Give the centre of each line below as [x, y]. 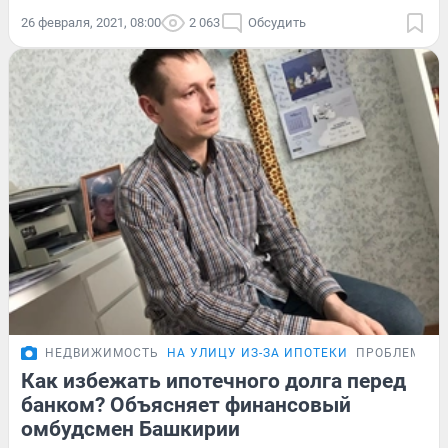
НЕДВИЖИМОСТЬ [102, 353]
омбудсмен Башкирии [130, 429]
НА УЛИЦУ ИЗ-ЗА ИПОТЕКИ [257, 353]
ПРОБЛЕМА [393, 353]
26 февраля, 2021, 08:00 [91, 22]
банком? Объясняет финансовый [186, 405]
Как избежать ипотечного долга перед [213, 381]
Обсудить [277, 22]
